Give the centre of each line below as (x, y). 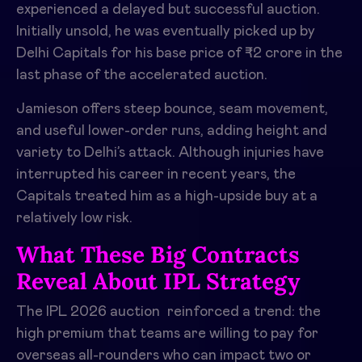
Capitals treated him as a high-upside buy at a (167, 196)
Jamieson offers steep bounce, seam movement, (172, 109)
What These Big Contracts (158, 254)
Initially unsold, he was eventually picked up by (166, 31)
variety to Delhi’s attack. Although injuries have (170, 152)
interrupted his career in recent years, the (156, 174)
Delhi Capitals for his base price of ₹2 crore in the (179, 53)
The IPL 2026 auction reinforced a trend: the (168, 311)
